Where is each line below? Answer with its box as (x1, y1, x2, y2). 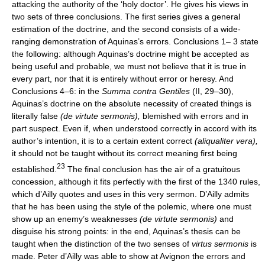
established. (12, 164, 57, 174)
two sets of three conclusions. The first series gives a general (12, 12, 240, 22)
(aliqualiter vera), (195, 136, 258, 146)
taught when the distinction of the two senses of (12, 239, 192, 249)
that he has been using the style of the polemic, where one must (12, 202, 251, 212)
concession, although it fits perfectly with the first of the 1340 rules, (12, 177, 260, 187)
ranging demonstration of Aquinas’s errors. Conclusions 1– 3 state (12, 37, 258, 47)
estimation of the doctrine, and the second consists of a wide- (12, 24, 241, 34)
